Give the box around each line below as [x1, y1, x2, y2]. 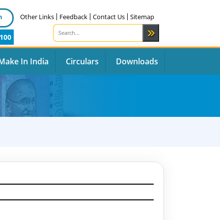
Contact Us [93, 12, 125, 21]
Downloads [116, 56, 158, 67]
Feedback [59, 12, 87, 21]
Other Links [20, 12, 54, 21]
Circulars [66, 56, 99, 67]
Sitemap [130, 12, 154, 21]
